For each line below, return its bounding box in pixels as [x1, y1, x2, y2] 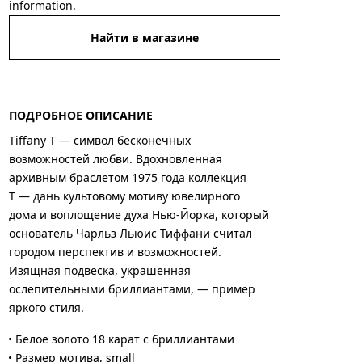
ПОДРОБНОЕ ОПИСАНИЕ [9, 107, 154, 124]
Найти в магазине [90, 29, 200, 45]
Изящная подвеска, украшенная [9, 263, 192, 279]
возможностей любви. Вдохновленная [9, 151, 223, 167]
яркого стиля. [9, 300, 85, 316]
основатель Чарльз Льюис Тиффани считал [9, 225, 253, 242]
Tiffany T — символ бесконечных [9, 133, 192, 149]
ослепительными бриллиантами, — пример [9, 281, 256, 297]
